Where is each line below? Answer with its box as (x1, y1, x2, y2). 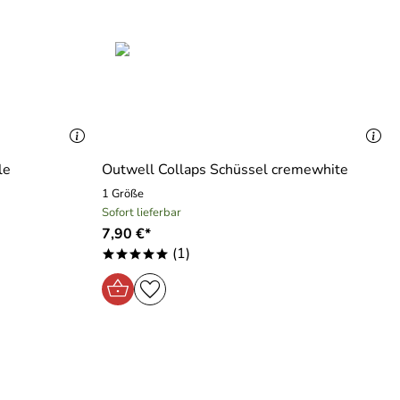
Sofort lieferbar (101, 204, 181, 221)
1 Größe (101, 186, 144, 202)
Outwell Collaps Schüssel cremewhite (101, 160, 348, 179)
